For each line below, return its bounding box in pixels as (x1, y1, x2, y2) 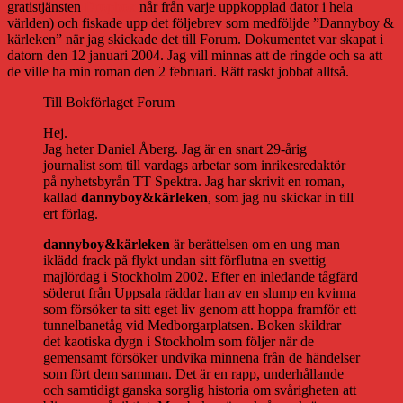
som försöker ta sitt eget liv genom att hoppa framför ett (43, 301, 356, 318)
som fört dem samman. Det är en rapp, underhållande (43, 366, 344, 382)
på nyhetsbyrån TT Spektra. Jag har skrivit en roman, (43, 174, 345, 190)
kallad (43, 190, 81, 206)
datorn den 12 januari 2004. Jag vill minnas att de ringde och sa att (7, 48, 382, 64)
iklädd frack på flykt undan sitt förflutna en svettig (43, 253, 326, 269)
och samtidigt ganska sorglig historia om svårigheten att (43, 382, 356, 399)
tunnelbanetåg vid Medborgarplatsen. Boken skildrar (43, 318, 341, 334)
